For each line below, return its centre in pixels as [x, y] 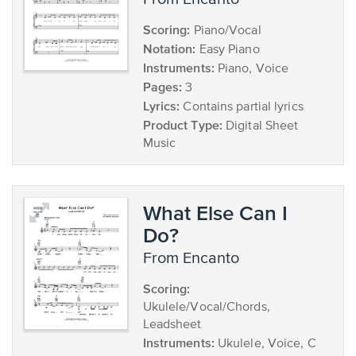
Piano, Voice [252, 69]
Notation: [169, 48]
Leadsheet [172, 325]
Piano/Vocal [226, 31]
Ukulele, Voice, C [265, 344]
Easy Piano [228, 50]
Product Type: [182, 125]
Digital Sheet [260, 126]
